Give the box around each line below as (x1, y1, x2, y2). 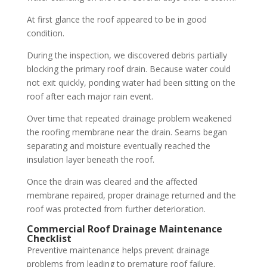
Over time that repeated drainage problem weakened (26, 113, 232, 124)
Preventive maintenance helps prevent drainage (26, 244, 210, 256)
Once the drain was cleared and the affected (26, 176, 197, 187)
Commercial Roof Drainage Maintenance (26, 222, 222, 235)
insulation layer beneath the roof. (26, 154, 154, 165)
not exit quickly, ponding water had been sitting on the (26, 77, 235, 88)
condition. (26, 27, 64, 39)
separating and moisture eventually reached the (26, 140, 210, 151)
